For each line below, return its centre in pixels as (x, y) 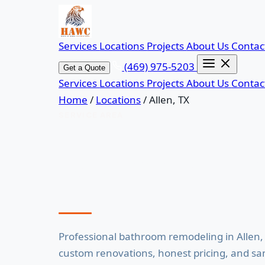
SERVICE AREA (91, 115)
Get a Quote (85, 68)
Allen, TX (169, 100)
